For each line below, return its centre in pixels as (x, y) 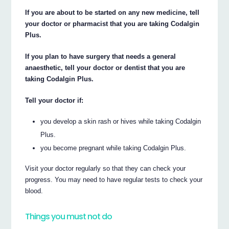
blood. (34, 191)
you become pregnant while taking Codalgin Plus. (113, 148)
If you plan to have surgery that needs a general (101, 56)
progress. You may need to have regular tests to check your (114, 180)
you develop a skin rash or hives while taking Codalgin (121, 121)
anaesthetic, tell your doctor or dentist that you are (105, 67)
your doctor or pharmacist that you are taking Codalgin (112, 24)
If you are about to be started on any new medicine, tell (112, 12)
